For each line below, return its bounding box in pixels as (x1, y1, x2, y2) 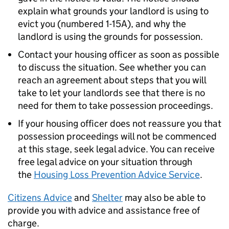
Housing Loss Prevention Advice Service (34, 169, 200, 180)
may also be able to (123, 192, 205, 203)
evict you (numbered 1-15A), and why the (18, 18, 186, 30)
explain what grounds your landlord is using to (18, 5, 209, 17)
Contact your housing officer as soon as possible (18, 49, 219, 60)
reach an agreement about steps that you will (18, 74, 206, 86)
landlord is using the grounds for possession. (18, 31, 203, 42)
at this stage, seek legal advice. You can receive (18, 143, 215, 155)
